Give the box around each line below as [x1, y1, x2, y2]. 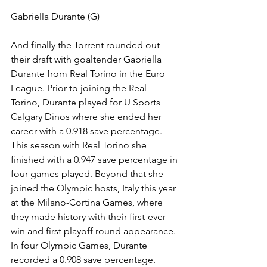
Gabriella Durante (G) [11, 11, 102, 23]
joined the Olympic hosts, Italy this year [11, 182, 178, 194]
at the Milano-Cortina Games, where [11, 197, 165, 209]
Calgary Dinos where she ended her [11, 111, 164, 123]
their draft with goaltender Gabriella [11, 54, 164, 66]
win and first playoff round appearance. [11, 225, 178, 237]
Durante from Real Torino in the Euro [11, 68, 167, 80]
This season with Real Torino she [11, 139, 149, 151]
